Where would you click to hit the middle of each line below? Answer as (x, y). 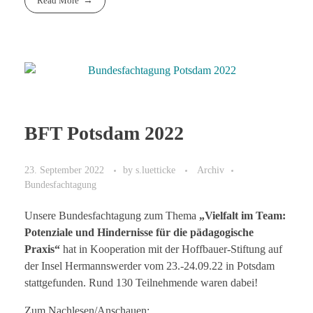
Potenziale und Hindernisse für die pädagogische (139, 232)
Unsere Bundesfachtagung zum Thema (112, 216)
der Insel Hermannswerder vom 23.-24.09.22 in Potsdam (150, 266)
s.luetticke (157, 170)
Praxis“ (42, 249)
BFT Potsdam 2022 (104, 133)
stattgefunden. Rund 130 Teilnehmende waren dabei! (141, 283)
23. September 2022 (64, 170)
